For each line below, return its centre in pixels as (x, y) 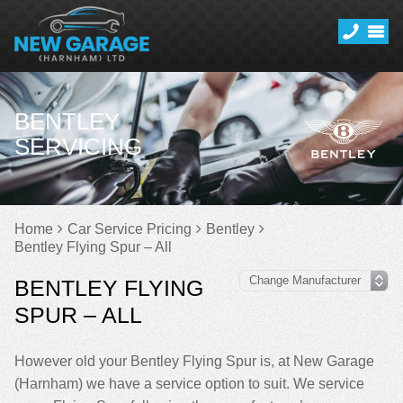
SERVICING (78, 147)
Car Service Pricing (130, 229)
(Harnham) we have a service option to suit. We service (189, 384)
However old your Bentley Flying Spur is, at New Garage (194, 361)
